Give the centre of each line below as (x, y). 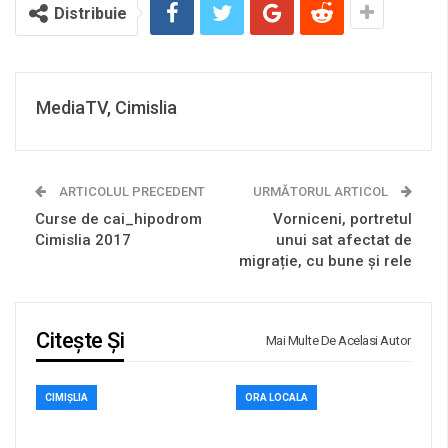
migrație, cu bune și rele (325, 260)
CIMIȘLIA (66, 397)
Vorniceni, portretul (342, 218)
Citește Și (80, 340)
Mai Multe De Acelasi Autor (338, 340)
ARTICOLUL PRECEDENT (130, 191)
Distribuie (90, 13)
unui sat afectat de (344, 239)
